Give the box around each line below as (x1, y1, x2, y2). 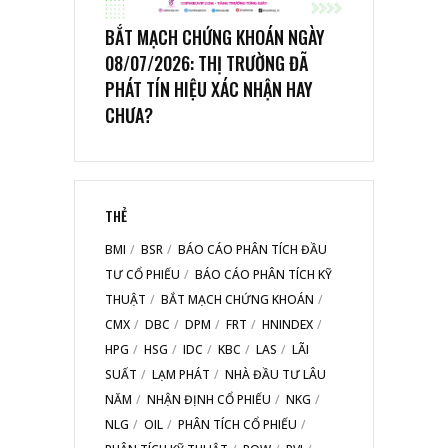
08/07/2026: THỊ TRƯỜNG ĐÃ (105, 50, 308, 77)
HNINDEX (262, 316, 313, 334)
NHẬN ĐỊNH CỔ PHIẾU (147, 391, 271, 409)
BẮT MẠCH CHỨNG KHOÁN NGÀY (105, 24, 325, 51)
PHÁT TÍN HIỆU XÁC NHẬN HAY (105, 76, 313, 103)
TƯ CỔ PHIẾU (105, 266, 180, 284)
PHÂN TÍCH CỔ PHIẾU (178, 416, 297, 434)
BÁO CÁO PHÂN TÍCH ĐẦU (178, 241, 327, 259)
